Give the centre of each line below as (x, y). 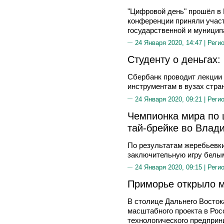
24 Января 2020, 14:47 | (171, 43)
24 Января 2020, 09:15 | (171, 167)
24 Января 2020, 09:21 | (171, 99)
